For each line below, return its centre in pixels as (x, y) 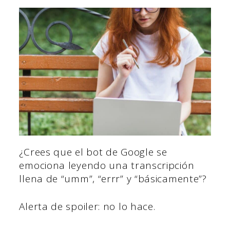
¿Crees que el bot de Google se (93, 152)
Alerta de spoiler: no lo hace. (87, 207)
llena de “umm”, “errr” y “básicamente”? (113, 178)
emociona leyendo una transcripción (107, 165)
